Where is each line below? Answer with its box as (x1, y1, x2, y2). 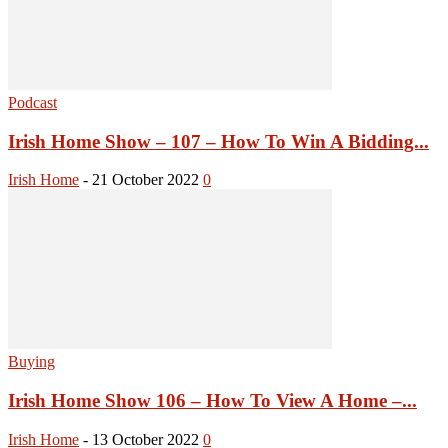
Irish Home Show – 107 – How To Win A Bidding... (8, 130, 429, 152)
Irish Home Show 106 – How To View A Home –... (8, 390, 417, 412)
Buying (8, 353, 55, 371)
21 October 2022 (92, 171, 199, 189)
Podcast (8, 93, 57, 111)
